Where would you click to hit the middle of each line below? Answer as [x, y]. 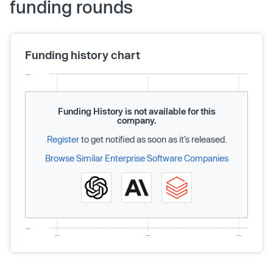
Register [63, 139]
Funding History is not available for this [136, 111]
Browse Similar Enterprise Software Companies [136, 158]
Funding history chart [83, 55]
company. [136, 120]
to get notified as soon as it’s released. [153, 139]
